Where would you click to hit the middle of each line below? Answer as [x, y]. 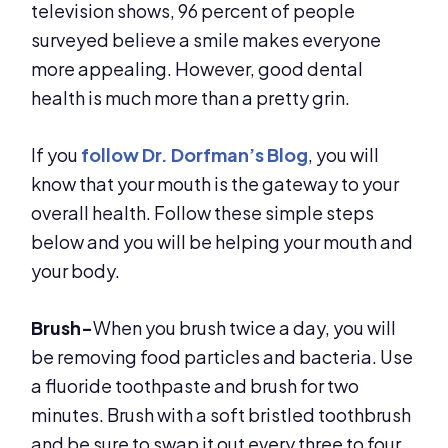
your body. [76, 271]
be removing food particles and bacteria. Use [222, 357]
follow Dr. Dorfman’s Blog [195, 155]
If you [56, 155]
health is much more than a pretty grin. [191, 98]
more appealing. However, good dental [197, 69]
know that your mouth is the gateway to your [215, 184]
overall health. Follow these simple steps [203, 213]
